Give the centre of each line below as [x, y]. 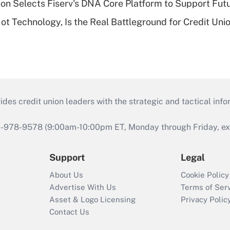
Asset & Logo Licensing [92, 200]
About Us [66, 175]
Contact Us [69, 212]
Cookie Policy [205, 175]
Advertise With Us [83, 187]
